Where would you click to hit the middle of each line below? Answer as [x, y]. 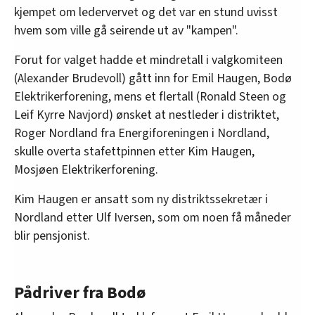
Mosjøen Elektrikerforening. [86, 169]
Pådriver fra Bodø [80, 292]
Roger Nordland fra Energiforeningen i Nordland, [142, 133]
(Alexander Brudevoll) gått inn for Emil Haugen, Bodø [153, 78]
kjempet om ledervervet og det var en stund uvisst [146, 12]
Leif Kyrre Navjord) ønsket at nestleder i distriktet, [147, 115]
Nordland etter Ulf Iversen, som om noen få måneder [153, 217]
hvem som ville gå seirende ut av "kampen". [126, 30]
